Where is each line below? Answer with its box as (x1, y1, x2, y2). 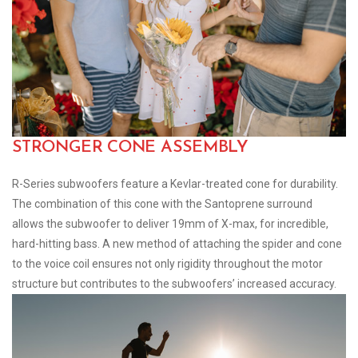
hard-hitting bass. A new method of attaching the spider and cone (12, 237, 342, 250)
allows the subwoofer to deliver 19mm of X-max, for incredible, (12, 217, 328, 230)
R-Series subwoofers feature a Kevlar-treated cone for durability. (12, 177, 338, 190)
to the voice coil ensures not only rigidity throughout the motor (12, 257, 323, 270)
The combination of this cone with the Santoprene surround (12, 197, 312, 210)
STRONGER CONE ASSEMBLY (12, 138, 249, 156)
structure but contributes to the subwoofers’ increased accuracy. (12, 276, 336, 290)
